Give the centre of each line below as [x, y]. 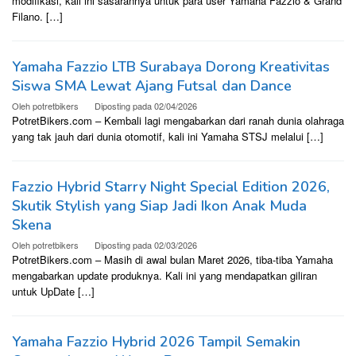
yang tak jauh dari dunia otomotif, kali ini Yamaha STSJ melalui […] [168, 137]
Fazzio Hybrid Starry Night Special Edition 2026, [171, 187]
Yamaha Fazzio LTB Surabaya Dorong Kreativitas [171, 67]
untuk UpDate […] [53, 292]
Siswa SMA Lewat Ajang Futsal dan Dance [152, 86]
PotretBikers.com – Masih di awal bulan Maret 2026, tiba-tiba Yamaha [172, 260]
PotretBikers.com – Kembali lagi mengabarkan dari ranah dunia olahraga [178, 121]
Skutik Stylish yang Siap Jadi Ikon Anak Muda [159, 206]
